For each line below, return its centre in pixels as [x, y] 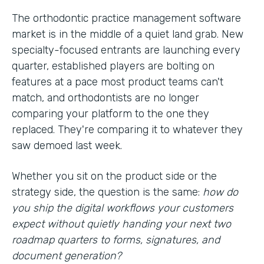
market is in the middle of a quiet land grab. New [128, 34]
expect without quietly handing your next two [121, 224]
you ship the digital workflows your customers [123, 208]
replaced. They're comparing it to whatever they [127, 129]
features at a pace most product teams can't [118, 82]
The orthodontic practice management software [126, 18]
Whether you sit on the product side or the [114, 176]
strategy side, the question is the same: [107, 192]
